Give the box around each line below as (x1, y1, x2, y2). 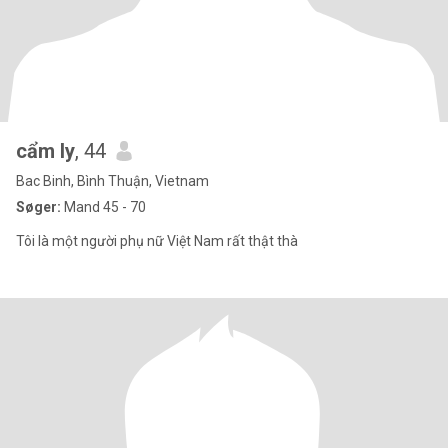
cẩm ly (16, 139, 75, 163)
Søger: (16, 199, 61, 215)
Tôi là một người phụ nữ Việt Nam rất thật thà (16, 233, 298, 249)
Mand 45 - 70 (61, 199, 146, 215)
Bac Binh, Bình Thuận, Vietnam (16, 173, 209, 189)
